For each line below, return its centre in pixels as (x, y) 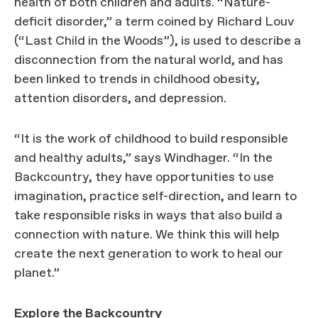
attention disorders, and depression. (122, 99)
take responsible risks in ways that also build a (148, 216)
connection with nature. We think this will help (147, 235)
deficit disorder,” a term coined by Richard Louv (154, 22)
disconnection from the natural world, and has (149, 60)
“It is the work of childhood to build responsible (151, 139)
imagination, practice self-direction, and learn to (155, 197)
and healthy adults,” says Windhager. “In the (143, 158)
